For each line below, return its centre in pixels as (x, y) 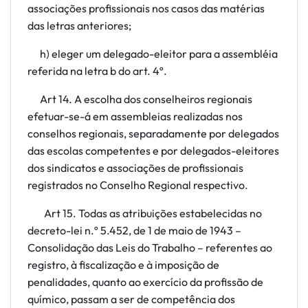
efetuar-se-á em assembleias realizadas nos (135, 116)
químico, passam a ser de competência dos (131, 299)
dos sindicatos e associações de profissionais (135, 168)
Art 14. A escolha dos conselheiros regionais (140, 99)
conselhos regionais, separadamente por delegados (153, 133)
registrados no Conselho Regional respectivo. (138, 185)
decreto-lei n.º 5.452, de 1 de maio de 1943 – (134, 230)
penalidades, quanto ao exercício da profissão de (145, 282)
